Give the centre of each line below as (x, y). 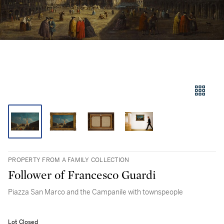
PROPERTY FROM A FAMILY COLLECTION (69, 160)
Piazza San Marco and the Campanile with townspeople (95, 192)
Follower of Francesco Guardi (82, 175)
